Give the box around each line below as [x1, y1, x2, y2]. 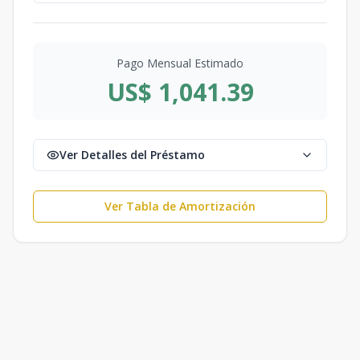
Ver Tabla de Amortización [104, 198, 256, 214]
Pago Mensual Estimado [117, 55, 243, 71]
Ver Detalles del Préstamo [59, 146, 205, 162]
